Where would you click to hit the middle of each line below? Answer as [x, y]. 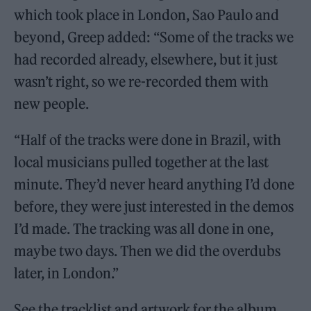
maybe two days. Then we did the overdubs [148, 251]
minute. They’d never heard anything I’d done [154, 184]
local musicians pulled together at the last [142, 162]
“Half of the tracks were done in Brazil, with [148, 140]
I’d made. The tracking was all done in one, [144, 228]
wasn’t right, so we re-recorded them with [142, 81]
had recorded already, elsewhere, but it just [146, 59]
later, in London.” [67, 273]
